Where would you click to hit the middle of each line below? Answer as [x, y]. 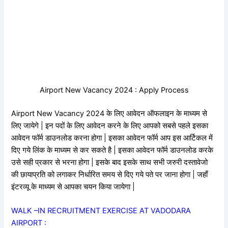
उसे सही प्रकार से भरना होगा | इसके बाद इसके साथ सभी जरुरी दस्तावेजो [110, 162]
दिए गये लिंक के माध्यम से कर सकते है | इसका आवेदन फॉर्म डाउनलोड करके [112, 150]
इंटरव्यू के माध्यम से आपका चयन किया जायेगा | [73, 187]
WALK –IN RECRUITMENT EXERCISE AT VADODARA [101, 211]
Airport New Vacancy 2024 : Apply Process [114, 90]
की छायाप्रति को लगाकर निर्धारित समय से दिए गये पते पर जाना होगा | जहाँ [110, 174]
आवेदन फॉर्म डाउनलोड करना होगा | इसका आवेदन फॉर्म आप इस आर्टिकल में [112, 138]
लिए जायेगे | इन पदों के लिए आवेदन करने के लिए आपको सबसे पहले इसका [110, 125]
